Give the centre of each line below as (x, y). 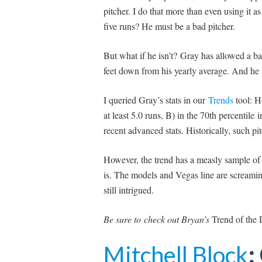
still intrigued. (128, 189)
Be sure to (122, 219)
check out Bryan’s (175, 219)
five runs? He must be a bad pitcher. (169, 26)
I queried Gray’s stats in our (156, 99)
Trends (220, 99)
